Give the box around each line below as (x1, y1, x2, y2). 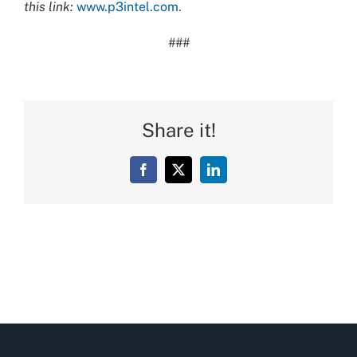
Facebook (142, 168, 192, 182)
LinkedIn (212, 168, 259, 182)
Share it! (141, 118, 216, 141)
